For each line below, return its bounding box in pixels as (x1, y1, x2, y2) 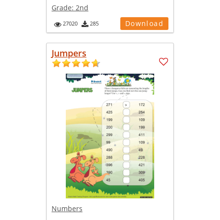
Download (125, 19, 164, 28)
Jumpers (52, 47, 86, 59)
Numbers (52, 204, 82, 214)
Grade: (52, 3, 76, 13)
